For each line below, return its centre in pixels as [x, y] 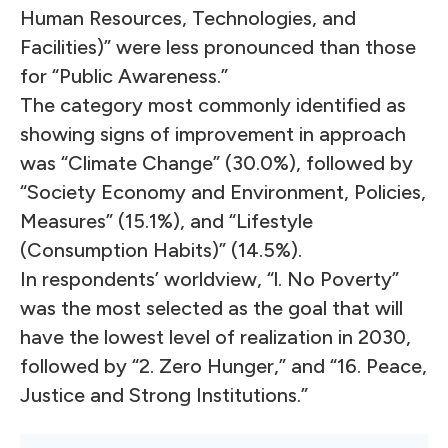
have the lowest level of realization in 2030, [215, 337]
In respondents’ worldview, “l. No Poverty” [209, 279]
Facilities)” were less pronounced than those [218, 47]
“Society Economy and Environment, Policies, [223, 192]
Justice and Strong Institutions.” [164, 395]
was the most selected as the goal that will [211, 308]
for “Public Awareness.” [124, 76]
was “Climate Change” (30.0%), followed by [216, 163]
